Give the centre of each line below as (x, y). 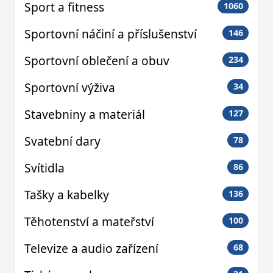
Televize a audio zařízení (91, 248)
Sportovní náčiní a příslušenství (111, 34)
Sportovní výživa (70, 87)
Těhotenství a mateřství (89, 221)
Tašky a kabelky (67, 194)
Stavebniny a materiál (85, 114)
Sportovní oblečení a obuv (97, 60)
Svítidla (44, 168)
